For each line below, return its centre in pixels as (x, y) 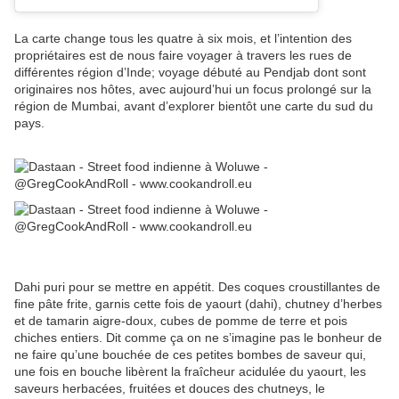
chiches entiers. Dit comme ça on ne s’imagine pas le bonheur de (198, 337)
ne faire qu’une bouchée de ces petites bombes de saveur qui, (190, 354)
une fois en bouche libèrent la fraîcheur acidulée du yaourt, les (190, 371)
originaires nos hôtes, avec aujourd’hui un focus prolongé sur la (193, 89)
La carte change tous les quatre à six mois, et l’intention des (183, 38)
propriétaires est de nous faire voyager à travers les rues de (183, 55)
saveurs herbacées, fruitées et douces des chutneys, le (170, 388)
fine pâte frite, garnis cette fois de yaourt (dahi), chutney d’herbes (198, 303)
